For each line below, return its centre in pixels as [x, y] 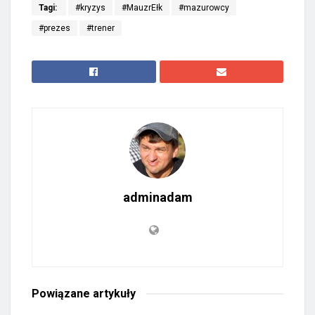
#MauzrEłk [142, 8]
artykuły [114, 294]
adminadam [157, 198]
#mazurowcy [204, 8]
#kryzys [90, 8]
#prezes [54, 28]
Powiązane [62, 294]
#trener [101, 28]
